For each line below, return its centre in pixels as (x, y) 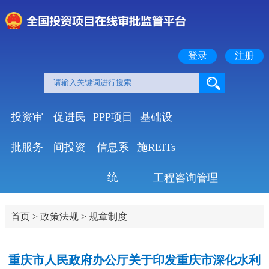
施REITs (156, 147)
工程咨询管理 (185, 178)
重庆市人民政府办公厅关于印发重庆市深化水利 (134, 260)
